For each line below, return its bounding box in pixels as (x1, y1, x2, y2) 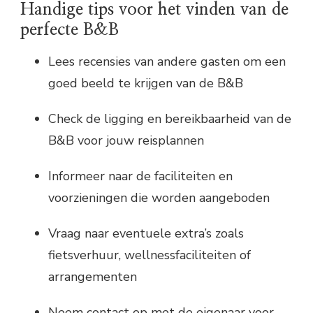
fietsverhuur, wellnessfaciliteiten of (48, 247, 251, 264)
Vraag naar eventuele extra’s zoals (48, 225, 244, 242)
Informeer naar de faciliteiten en (48, 168, 233, 185)
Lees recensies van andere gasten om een (48, 53, 286, 71)
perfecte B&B (20, 21, 119, 38)
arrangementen (48, 268, 137, 286)
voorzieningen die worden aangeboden (48, 189, 270, 207)
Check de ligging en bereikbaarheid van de (48, 110, 291, 128)
